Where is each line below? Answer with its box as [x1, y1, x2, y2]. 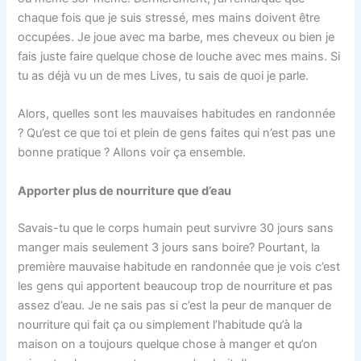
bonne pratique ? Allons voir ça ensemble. [18, 145, 247, 160]
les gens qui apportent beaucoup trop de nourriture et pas [18, 278, 334, 293]
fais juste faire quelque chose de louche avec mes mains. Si [18, 49, 341, 64]
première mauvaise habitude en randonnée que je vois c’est [18, 259, 341, 274]
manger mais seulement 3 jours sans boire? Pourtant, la [18, 239, 321, 255]
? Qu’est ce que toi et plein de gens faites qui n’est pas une [18, 126, 336, 141]
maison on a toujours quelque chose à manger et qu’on [18, 336, 318, 351]
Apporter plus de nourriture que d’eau [18, 183, 232, 198]
